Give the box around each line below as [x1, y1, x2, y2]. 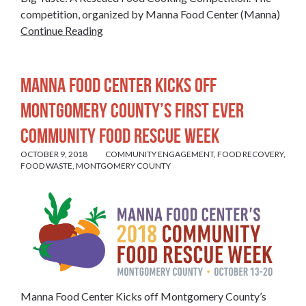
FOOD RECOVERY [217, 149, 283, 160]
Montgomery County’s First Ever [20, 99, 244, 122]
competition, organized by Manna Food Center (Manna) [20, 7, 280, 20]
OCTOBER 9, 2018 [20, 149, 87, 160]
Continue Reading [20, 23, 103, 37]
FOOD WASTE [20, 161, 72, 171]
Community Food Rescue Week [20, 124, 219, 148]
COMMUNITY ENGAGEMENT [105, 149, 214, 160]
